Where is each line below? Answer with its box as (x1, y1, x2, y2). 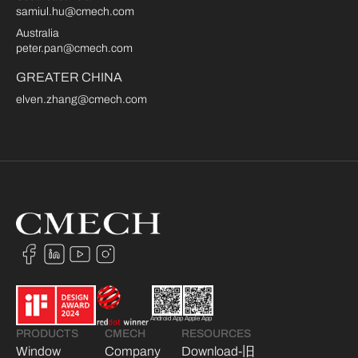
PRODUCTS (16, 327, 78, 340)
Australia (16, 27, 59, 40)
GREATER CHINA (16, 70, 122, 85)
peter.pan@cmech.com (16, 42, 133, 55)
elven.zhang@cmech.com (16, 93, 147, 106)
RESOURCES (181, 327, 251, 340)
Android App (150, 315, 183, 323)
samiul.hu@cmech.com (16, 6, 134, 18)
